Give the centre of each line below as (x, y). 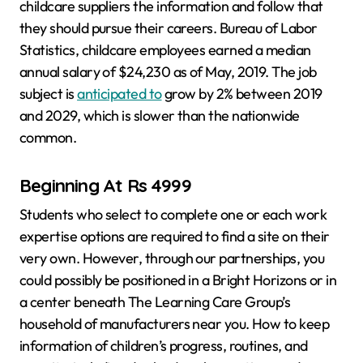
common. (48, 138)
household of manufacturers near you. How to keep (175, 323)
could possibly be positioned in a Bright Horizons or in (178, 280)
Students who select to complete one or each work (173, 214)
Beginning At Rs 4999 (105, 186)
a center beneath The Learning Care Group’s (155, 301)
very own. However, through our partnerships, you (172, 258)
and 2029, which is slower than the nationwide (160, 116)
